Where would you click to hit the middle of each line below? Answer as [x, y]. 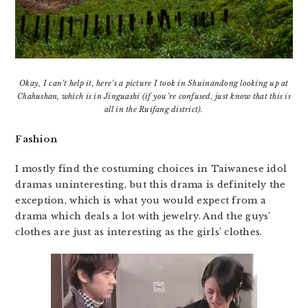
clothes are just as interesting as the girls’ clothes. [139, 232]
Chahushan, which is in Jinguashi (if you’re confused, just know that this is [154, 97]
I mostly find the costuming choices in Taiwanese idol [151, 169]
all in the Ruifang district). [154, 110]
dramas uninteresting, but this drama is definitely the [151, 185]
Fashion [36, 140]
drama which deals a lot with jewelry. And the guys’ [143, 217]
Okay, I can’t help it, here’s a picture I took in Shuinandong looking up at [154, 84]
